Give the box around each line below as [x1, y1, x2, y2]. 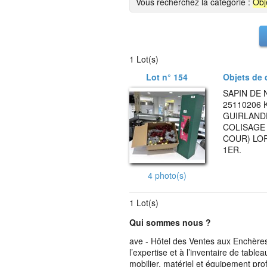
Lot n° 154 [146, 71, 188, 83]
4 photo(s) [147, 169, 187, 181]
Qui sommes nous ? [129, 216, 211, 228]
